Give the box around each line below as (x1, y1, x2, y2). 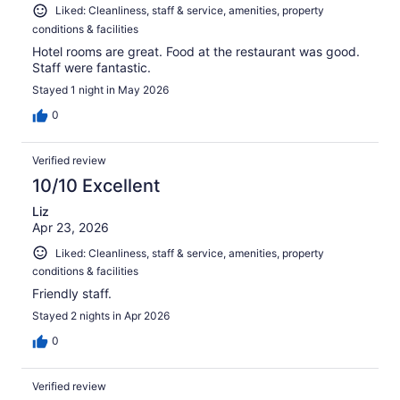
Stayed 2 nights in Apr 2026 (32, 309, 170, 323)
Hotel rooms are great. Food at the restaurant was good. (32, 43, 360, 59)
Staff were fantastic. (32, 59, 151, 75)
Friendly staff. (32, 286, 112, 302)
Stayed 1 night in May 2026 (32, 82, 169, 96)
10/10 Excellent (32, 174, 160, 196)
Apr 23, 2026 (32, 219, 109, 235)
